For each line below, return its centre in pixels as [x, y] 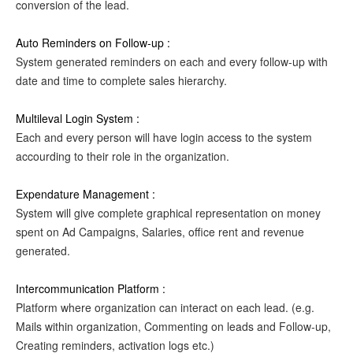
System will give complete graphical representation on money [168, 213]
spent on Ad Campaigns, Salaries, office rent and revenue [160, 232]
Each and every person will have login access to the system [164, 137]
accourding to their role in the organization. [123, 156]
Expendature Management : [85, 194]
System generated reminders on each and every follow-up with [172, 61]
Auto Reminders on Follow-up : [93, 43]
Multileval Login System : [78, 118]
